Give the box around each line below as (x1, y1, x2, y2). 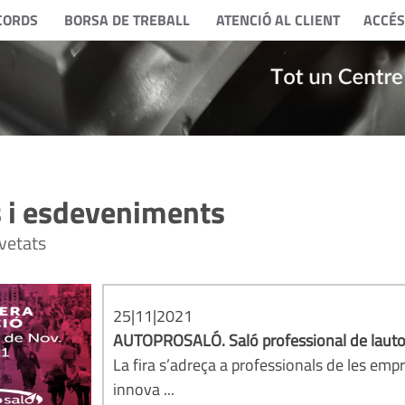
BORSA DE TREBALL (63, 9, 190, 31)
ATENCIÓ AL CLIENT (215, 9, 340, 31)
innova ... (113, 377, 175, 401)
